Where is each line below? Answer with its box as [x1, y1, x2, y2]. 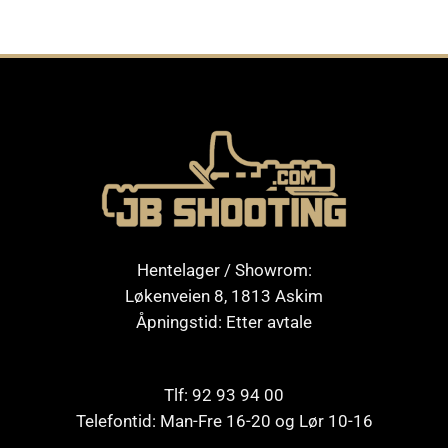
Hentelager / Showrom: [136, 259, 312, 280]
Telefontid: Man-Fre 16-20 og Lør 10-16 [75, 411, 373, 432]
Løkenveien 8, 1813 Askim [125, 285, 323, 306]
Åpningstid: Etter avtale [136, 311, 312, 332]
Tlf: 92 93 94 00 [164, 385, 284, 406]
